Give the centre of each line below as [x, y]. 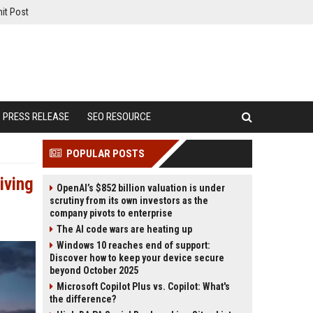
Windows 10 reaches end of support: [133, 245]
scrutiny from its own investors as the [129, 201]
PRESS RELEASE [36, 117]
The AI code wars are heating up [124, 229]
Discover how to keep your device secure [137, 258]
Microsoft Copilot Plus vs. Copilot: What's [143, 286]
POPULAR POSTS [105, 154]
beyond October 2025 [94, 270]
